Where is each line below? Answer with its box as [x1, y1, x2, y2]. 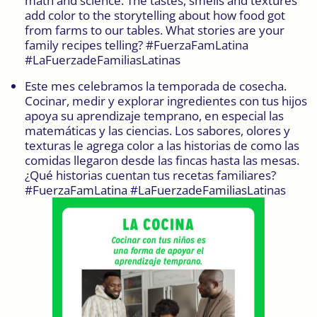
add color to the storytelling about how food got [25, 6, 285, 23]
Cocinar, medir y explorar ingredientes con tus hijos [25, 92, 307, 109]
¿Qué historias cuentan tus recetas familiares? [25, 166, 276, 183]
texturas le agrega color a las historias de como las [25, 137, 299, 154]
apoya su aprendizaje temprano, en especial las [25, 107, 284, 124]
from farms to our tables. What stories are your [25, 21, 284, 38]
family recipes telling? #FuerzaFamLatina [25, 36, 248, 53]
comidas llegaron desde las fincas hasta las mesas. [25, 151, 299, 168]
